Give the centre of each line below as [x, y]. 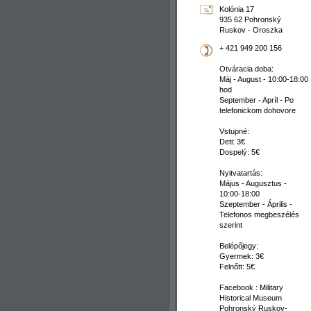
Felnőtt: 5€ [237, 267]
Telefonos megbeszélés [259, 215]
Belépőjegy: [239, 246]
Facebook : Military [251, 288]
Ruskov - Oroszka [251, 30]
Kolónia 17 [237, 9]
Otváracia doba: [246, 69]
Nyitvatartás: [241, 173]
